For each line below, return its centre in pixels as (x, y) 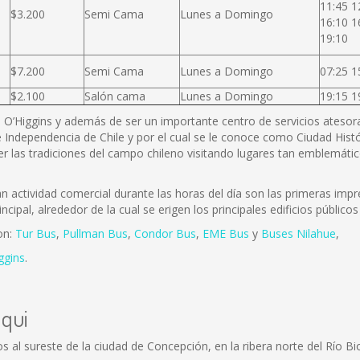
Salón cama (115, 96)
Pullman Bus (95, 233)
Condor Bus (165, 233)
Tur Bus (36, 233)
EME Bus (226, 233)
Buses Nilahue (299, 233)
